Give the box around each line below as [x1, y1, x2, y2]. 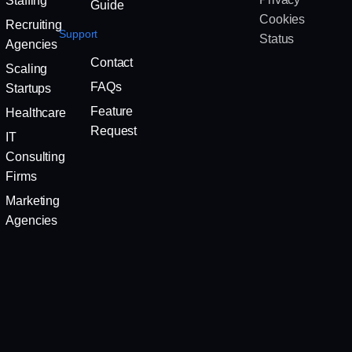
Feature [90, 104, 134, 119]
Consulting [5, 150, 65, 164]
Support [59, 27, 98, 41]
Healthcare [5, 106, 66, 120]
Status [259, 32, 295, 46]
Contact [90, 56, 134, 70]
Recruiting [5, 18, 62, 32]
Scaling [5, 62, 48, 76]
